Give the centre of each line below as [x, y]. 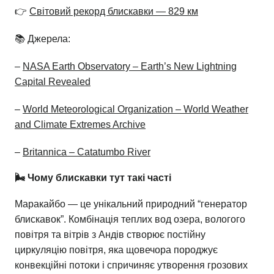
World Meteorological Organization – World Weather [135, 109]
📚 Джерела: [43, 39]
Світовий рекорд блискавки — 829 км [114, 11]
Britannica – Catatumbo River [87, 152]
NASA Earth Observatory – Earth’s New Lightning [130, 66]
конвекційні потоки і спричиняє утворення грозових [131, 265]
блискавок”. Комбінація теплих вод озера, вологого [130, 219]
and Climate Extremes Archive [80, 124]
